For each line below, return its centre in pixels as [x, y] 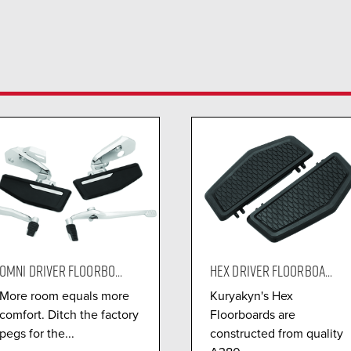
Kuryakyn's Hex [251, 295]
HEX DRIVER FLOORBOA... [271, 270]
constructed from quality [277, 333]
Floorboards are [253, 314]
